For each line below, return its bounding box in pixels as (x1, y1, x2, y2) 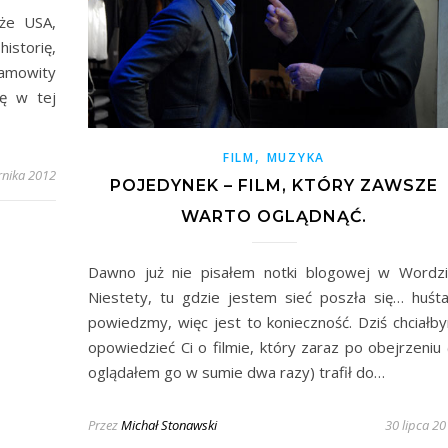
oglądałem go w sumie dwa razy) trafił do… (88, 361, 385, 382)
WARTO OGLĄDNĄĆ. (181, 206, 367, 226)
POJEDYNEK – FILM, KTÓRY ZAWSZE (110, 175, 438, 195)
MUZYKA (266, 148, 325, 166)
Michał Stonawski (121, 415, 217, 434)
